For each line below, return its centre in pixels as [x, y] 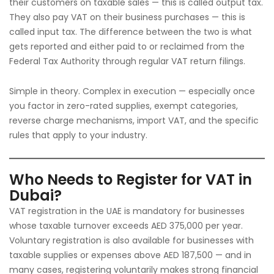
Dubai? [35, 195]
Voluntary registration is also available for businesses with [131, 240]
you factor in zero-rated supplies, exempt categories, [124, 106]
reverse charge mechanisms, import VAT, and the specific [134, 120]
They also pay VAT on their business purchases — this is [127, 17]
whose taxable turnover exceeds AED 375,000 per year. [126, 226]
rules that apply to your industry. [78, 135]
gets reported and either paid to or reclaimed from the [127, 46]
